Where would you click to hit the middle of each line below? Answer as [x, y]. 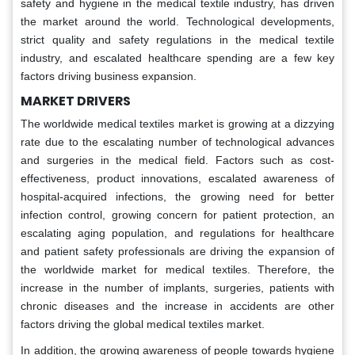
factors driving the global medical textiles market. [143, 324]
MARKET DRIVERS [76, 101]
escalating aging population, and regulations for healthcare [177, 233]
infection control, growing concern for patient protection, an [177, 215]
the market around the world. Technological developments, [177, 22]
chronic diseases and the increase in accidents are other [177, 306]
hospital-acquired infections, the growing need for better [177, 197]
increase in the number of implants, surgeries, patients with [177, 288]
